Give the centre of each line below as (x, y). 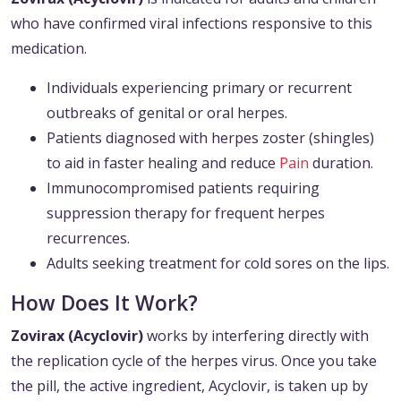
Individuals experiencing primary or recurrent (199, 88)
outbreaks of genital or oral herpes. (167, 113)
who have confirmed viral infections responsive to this (192, 24)
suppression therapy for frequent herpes (186, 213)
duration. (341, 163)
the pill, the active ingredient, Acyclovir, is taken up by (189, 386)
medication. (49, 49)
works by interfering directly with (256, 336)
